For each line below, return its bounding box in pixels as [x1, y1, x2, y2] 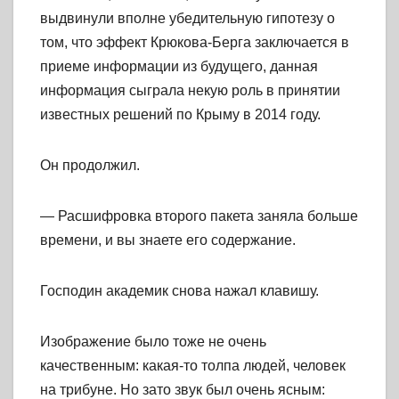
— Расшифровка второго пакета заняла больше [40, 208, 358, 224]
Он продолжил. [40, 158, 140, 174]
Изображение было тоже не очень [40, 334, 266, 350]
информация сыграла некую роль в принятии [40, 83, 340, 99]
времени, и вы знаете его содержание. [40, 232, 296, 248]
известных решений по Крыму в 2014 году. [40, 107, 321, 123]
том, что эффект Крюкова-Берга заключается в [40, 35, 349, 51]
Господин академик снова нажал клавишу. [40, 283, 319, 299]
